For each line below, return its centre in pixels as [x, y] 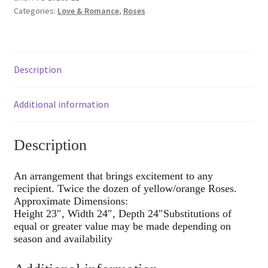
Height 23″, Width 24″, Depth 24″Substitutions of [122, 213]
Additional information [61, 104]
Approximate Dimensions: [71, 201]
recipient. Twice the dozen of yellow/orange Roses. [125, 188]
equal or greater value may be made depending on [122, 226]
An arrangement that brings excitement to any [113, 176]
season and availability [63, 238]
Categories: [35, 11]
